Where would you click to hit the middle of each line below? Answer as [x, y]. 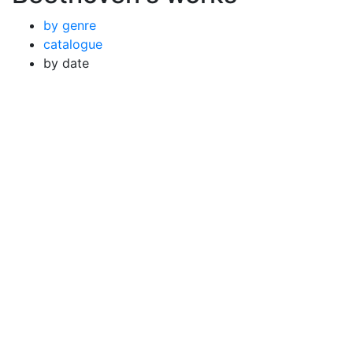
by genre [70, 25]
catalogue [73, 44]
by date [66, 63]
